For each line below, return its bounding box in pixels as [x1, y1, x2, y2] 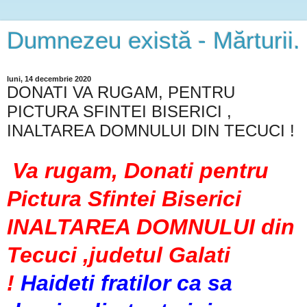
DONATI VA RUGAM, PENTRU [7, 83, 235, 101]
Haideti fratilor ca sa [14, 270, 232, 295]
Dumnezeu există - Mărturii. [7, 27, 300, 53]
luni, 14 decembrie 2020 [7, 75, 91, 83]
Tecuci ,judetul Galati [7, 242, 230, 267]
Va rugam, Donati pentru [12, 158, 269, 183]
